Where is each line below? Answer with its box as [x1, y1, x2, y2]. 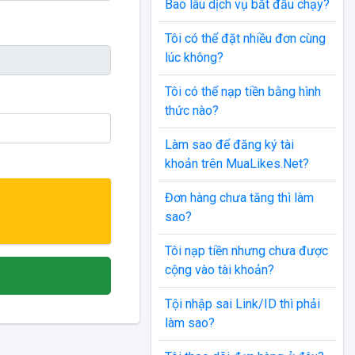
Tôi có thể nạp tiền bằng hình [164, 84, 321, 100]
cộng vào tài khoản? [164, 262, 274, 278]
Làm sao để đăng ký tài [164, 137, 294, 153]
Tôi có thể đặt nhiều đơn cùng [164, 31, 326, 47]
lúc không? [164, 50, 223, 66]
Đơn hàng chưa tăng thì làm [164, 190, 314, 206]
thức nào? [164, 103, 219, 119]
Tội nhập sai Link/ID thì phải [164, 296, 320, 312]
